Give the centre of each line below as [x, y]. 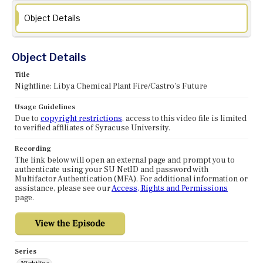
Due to [28, 119]
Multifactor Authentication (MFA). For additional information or [131, 179]
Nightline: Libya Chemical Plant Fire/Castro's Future [111, 87]
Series [26, 252]
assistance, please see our [63, 189]
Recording [33, 149]
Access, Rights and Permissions [170, 189]
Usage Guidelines [45, 107]
